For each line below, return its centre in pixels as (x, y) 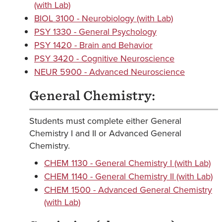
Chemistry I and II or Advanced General (105, 133)
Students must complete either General (105, 121)
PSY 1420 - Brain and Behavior (93, 45)
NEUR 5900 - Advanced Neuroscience (110, 72)
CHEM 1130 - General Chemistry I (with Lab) (127, 163)
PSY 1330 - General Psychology (95, 32)
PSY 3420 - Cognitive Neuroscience (104, 58)
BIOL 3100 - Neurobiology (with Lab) (104, 18)
